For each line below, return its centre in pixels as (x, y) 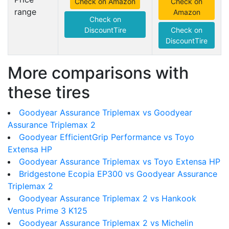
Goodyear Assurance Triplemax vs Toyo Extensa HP (120, 162)
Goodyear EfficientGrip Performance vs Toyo (107, 137)
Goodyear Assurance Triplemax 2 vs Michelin (106, 223)
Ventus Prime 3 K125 (48, 211)
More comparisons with (98, 73)
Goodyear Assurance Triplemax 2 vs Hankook (108, 198)
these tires (49, 92)
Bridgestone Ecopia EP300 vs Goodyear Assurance (118, 174)
